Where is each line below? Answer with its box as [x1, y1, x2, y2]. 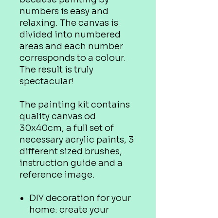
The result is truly [19, 64, 93, 75]
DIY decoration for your [29, 193, 131, 203]
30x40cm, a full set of [19, 123, 114, 133]
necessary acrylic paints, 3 [19, 134, 134, 145]
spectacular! [19, 76, 74, 87]
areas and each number [19, 41, 123, 52]
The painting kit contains [19, 99, 130, 110]
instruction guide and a [19, 158, 123, 168]
